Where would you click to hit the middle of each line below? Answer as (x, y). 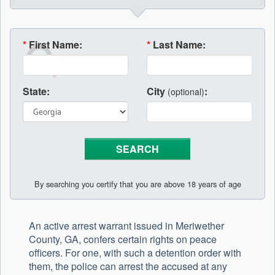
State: (36, 91)
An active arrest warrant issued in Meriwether (126, 226)
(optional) (186, 92)
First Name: (56, 45)
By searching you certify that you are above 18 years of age (137, 184)
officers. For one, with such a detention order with (135, 253)
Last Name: (179, 45)
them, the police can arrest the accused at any (128, 266)
